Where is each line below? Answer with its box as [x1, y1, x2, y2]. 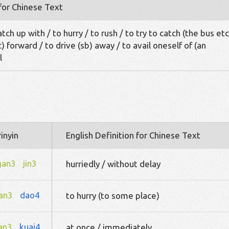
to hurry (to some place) [65, 191, 159, 200]
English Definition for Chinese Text [65, 130, 200, 140]
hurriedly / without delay [65, 159, 161, 169]
